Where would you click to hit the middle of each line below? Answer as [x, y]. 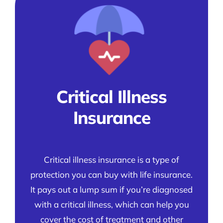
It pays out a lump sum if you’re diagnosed [111, 189]
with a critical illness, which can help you [111, 204]
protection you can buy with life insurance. [111, 174]
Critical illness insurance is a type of [111, 159]
